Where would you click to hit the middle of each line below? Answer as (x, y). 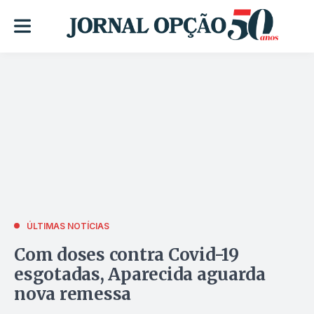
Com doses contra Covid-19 (127, 254)
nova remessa (73, 294)
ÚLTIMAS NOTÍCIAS (68, 226)
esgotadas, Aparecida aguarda (140, 274)
